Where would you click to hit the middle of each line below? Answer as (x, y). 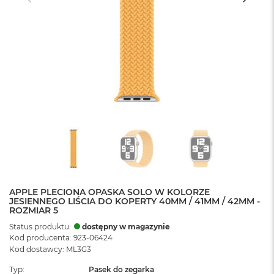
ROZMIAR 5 (34, 210)
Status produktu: (41, 227)
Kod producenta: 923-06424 (61, 238)
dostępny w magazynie (126, 227)
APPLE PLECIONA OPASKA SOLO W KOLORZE (109, 192)
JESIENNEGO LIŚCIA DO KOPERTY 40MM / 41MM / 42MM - (135, 201)
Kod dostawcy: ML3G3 (50, 249)
